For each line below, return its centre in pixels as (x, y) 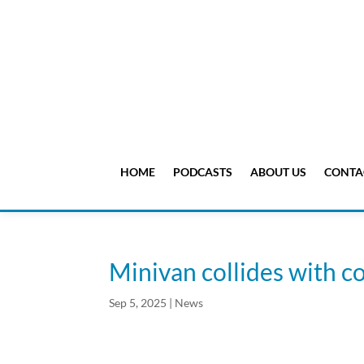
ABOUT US (278, 172)
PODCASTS (202, 172)
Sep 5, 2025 (138, 303)
